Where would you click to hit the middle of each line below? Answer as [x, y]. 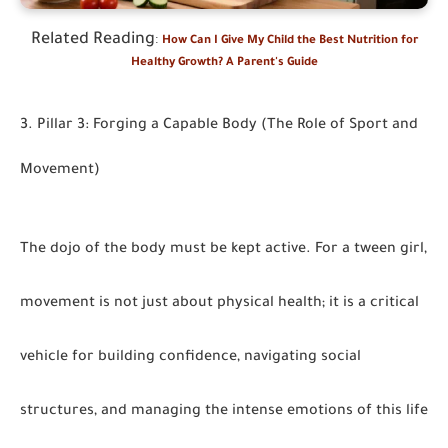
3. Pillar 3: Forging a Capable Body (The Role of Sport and [219, 126]
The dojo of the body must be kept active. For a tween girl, [223, 250]
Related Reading [92, 40]
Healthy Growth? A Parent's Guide [224, 63]
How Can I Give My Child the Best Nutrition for [289, 41]
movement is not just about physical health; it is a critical [219, 304]
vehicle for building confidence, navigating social [190, 358]
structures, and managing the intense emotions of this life [224, 412]
